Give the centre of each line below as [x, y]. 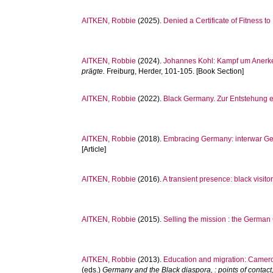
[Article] [94, 149]
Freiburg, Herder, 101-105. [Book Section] [175, 71]
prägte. [94, 71]
